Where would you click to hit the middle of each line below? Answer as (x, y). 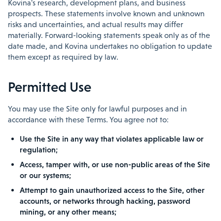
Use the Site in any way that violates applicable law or (112, 139)
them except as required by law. (63, 57)
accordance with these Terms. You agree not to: (88, 120)
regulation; (39, 149)
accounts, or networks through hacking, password (105, 201)
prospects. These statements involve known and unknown (106, 14)
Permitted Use (50, 87)
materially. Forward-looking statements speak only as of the (109, 35)
